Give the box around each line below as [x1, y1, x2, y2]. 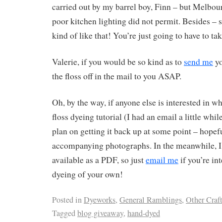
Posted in [52, 194, 82, 205]
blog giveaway [77, 207, 123, 219]
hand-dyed [127, 207, 160, 219]
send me [184, 56, 213, 68]
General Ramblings [119, 194, 182, 205]
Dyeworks [84, 194, 115, 205]
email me [146, 154, 178, 166]
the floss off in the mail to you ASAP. [52, 70, 181, 82]
